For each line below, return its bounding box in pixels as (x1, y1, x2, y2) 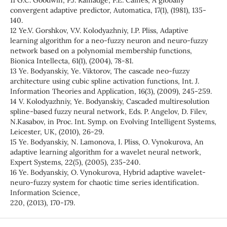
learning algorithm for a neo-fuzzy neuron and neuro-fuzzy (10, 36, 208, 46)
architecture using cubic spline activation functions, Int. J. (10, 77, 199, 86)
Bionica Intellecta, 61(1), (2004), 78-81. (10, 56, 133, 66)
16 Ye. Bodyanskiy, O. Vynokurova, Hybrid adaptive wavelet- (10, 168, 206, 177)
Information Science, (10, 188, 80, 198)
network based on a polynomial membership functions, (10, 46, 192, 56)
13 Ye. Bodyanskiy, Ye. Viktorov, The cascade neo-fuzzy (10, 66, 190, 76)
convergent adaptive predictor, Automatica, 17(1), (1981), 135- (10, 6, 206, 15)
